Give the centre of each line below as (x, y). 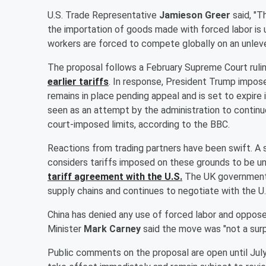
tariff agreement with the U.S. (115, 176)
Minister (66, 229)
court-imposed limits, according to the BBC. (139, 124)
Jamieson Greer (195, 15)
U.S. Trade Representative (103, 15)
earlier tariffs (78, 81)
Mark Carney (112, 229)
